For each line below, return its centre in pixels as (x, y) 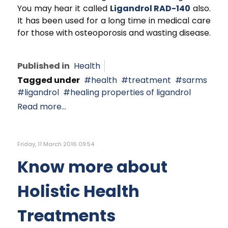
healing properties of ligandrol (131, 92)
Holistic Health (78, 191)
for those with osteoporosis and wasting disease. (114, 33)
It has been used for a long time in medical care (114, 20)
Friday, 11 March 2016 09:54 (56, 144)
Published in (44, 66)
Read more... (42, 106)
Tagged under (49, 80)
